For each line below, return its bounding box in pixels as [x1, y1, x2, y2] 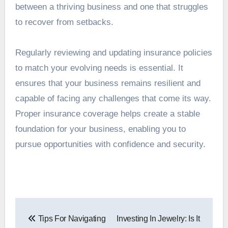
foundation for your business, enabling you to [15, 124, 186, 134]
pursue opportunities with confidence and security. [15, 139, 206, 150]
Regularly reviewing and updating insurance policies [15, 48, 212, 58]
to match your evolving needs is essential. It [15, 63, 183, 73]
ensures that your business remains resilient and [15, 78, 201, 89]
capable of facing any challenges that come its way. [15, 94, 211, 104]
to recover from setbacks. [15, 17, 113, 27]
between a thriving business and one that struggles [15, 2, 208, 12]
